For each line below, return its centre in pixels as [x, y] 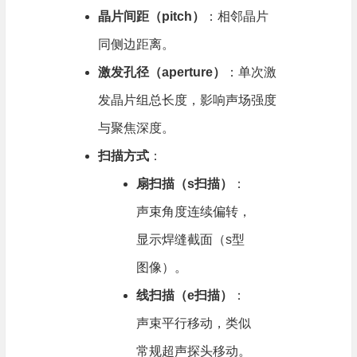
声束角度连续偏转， [193, 212]
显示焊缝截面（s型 [190, 239]
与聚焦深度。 [136, 128]
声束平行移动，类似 [193, 323]
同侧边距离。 [136, 44]
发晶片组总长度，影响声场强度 [187, 100]
